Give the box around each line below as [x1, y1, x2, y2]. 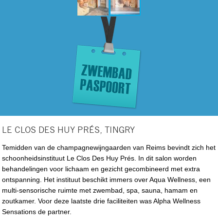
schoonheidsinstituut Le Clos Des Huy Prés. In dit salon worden [2, 154, 197, 162]
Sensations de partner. [2, 207, 76, 216]
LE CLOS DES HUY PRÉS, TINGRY [2, 126, 135, 134]
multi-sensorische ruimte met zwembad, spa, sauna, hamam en [2, 186, 198, 194]
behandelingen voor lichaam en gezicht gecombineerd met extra [2, 164, 200, 173]
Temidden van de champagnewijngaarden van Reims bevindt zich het [2, 143, 216, 151]
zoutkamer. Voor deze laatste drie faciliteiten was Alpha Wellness [2, 197, 201, 205]
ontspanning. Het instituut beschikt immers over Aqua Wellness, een [2, 175, 211, 183]
